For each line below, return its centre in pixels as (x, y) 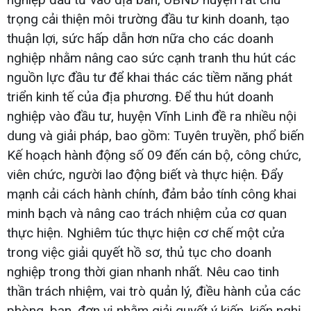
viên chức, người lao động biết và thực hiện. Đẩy (145, 174)
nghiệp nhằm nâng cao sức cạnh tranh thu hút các (151, 58)
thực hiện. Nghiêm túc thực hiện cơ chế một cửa (146, 233)
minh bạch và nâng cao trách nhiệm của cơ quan (147, 213)
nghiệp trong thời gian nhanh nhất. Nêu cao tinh (143, 271)
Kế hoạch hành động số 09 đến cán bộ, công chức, (154, 155)
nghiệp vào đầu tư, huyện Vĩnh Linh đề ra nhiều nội (152, 116)
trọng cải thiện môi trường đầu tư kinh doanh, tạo (148, 19)
